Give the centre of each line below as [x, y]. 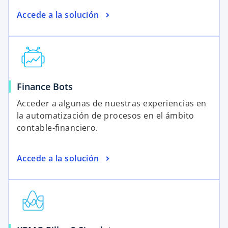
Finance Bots [45, 87]
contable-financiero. [58, 128]
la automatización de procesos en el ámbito [106, 116]
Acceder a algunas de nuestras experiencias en [112, 104]
